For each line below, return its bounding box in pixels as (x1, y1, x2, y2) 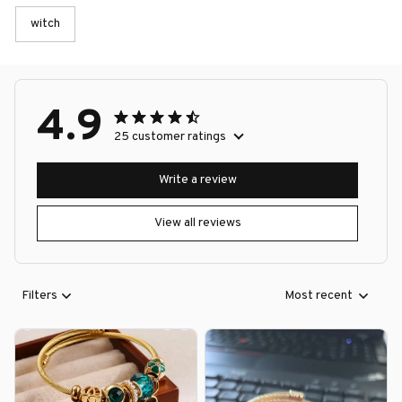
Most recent (284, 288, 353, 304)
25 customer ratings (114, 128, 226, 144)
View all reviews (153, 215, 241, 232)
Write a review (158, 172, 237, 188)
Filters (22, 288, 57, 304)
